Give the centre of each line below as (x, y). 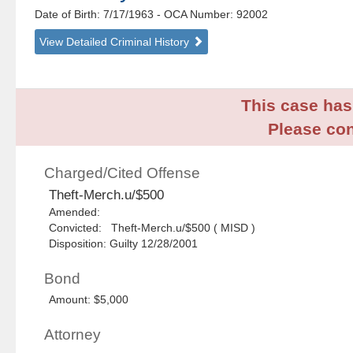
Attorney (73, 335)
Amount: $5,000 (89, 300)
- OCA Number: (195, 15)
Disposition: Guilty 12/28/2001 (124, 244)
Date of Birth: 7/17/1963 (96, 15)
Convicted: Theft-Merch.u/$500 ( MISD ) (152, 228)
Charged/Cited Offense (123, 173)
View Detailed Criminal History (116, 42)
